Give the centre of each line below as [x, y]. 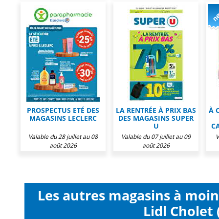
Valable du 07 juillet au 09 [156, 137]
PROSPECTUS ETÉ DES [63, 110]
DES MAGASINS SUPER [156, 118]
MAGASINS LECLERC [63, 118]
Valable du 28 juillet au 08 [63, 137]
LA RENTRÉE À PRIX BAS [156, 110]
